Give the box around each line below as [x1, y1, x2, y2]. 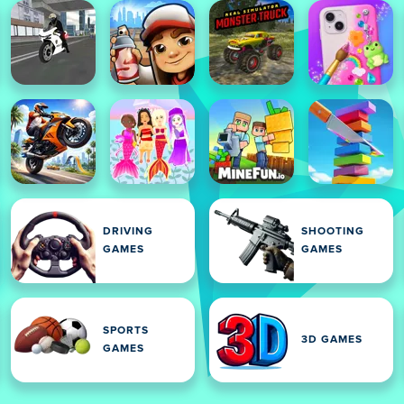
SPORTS [103, 326, 149, 336]
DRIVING [103, 226, 153, 237]
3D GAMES [301, 335, 363, 345]
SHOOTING [301, 226, 364, 237]
